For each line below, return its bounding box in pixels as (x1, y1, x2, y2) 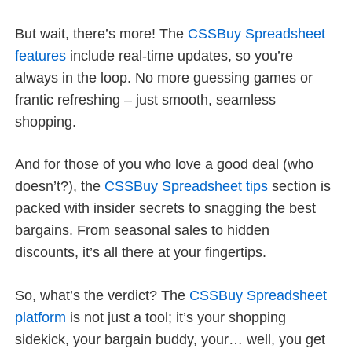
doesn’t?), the (15, 178, 105, 195)
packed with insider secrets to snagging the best (15, 200, 317, 217)
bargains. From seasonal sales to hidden (15, 222, 270, 239)
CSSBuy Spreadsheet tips (104, 178, 269, 195)
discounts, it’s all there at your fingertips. (15, 244, 267, 261)
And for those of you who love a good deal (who (15, 156, 314, 173)
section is (268, 178, 332, 195)
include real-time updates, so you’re (66, 47, 294, 64)
